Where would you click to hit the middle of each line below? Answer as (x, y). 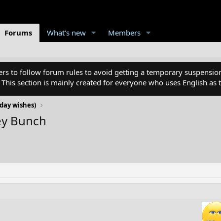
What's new (66, 33)
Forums (18, 33)
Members (124, 33)
